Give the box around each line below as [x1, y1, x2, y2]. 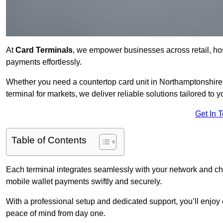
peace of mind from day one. [6, 209, 106, 218]
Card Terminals [15, 46, 73, 55]
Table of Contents [11, 135, 87, 146]
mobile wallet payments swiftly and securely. [6, 177, 162, 186]
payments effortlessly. [6, 58, 82, 67]
